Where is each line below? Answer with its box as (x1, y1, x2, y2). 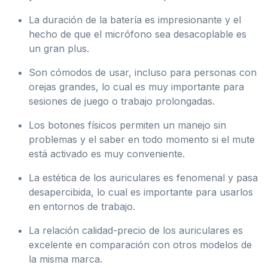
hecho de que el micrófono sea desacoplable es (29, 28, 246, 40)
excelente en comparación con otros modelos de (29, 238, 252, 251)
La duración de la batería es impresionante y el (29, 13, 241, 26)
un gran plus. (29, 42, 89, 54)
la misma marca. (29, 252, 102, 265)
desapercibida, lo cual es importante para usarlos (29, 185, 253, 198)
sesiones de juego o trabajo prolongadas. (29, 95, 215, 107)
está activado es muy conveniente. (29, 147, 185, 160)
